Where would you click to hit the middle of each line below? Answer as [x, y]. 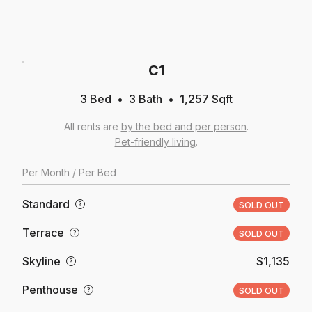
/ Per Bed [94, 172]
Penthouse [50, 289]
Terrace [43, 232]
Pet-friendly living [155, 141]
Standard [46, 204]
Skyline [41, 261]
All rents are [92, 126]
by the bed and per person [184, 126]
